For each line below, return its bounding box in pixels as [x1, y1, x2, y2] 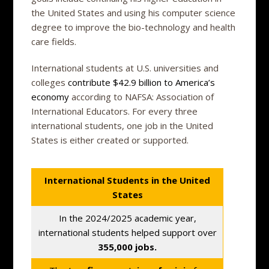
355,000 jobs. [98, 240, 157, 253]
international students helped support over [38, 226, 217, 238]
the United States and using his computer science [31, 6, 236, 19]
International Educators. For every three [31, 104, 198, 117]
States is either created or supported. [31, 133, 189, 146]
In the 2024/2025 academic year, [58, 211, 196, 224]
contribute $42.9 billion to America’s [68, 76, 216, 88]
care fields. [31, 35, 77, 47]
